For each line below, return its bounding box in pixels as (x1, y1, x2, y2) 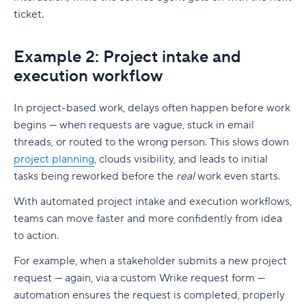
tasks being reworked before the (14, 169, 176, 183)
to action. (14, 229, 61, 242)
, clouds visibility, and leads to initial (94, 152, 268, 166)
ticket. (14, 8, 46, 21)
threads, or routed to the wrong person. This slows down (14, 135, 289, 149)
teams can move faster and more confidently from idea (14, 212, 282, 225)
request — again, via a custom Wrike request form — (14, 271, 265, 285)
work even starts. (197, 169, 283, 183)
